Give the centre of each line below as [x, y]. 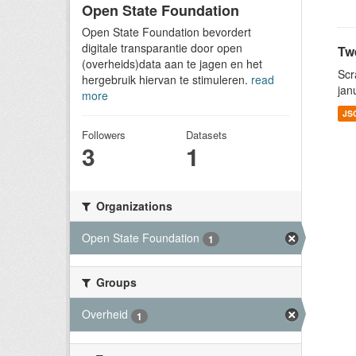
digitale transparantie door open [162, 48]
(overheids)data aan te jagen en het [172, 64]
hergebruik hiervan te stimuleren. [166, 79]
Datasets [206, 135]
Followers [104, 135]
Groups [115, 282]
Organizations [133, 206]
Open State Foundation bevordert [166, 32]
